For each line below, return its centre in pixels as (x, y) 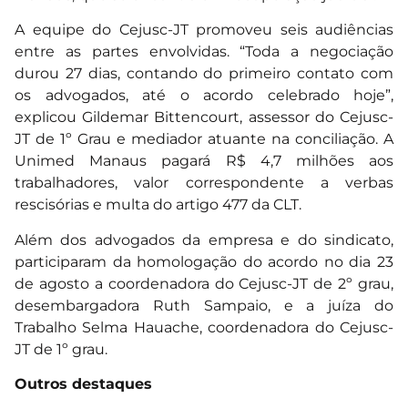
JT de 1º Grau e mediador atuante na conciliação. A (204, 139)
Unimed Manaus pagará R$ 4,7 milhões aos (204, 161)
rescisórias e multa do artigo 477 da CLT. (158, 205)
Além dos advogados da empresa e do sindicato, (204, 240)
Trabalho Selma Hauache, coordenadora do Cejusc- (204, 327)
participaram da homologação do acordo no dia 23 (204, 261)
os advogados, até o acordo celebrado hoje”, (204, 96)
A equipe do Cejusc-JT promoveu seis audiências (204, 30)
